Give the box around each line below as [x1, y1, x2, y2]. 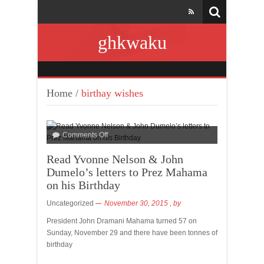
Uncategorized [47, 199, 94, 207]
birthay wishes [81, 87, 143, 99]
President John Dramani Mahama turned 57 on [47, 217, 197, 225]
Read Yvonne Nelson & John [47, 153, 183, 166]
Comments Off [62, 131, 108, 139]
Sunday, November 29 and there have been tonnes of [47, 229, 217, 237]
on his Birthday [47, 179, 120, 192]
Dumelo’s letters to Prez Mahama [47, 166, 207, 179]
